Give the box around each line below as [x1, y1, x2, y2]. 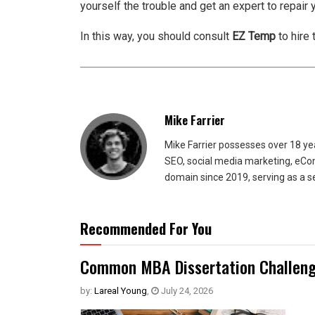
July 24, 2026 [159, 285, 213, 296]
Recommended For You [80, 217, 212, 239]
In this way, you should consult [80, 29, 232, 43]
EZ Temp [232, 29, 276, 43]
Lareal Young [94, 285, 147, 296]
